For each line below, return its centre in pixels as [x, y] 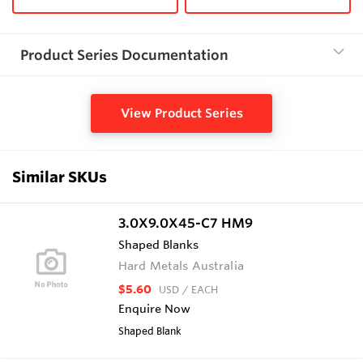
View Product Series [181, 113]
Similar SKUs [60, 176]
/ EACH [200, 289]
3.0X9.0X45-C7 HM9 [186, 222]
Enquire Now [154, 308]
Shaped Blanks [158, 244]
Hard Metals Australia [181, 265]
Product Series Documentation [124, 54]
